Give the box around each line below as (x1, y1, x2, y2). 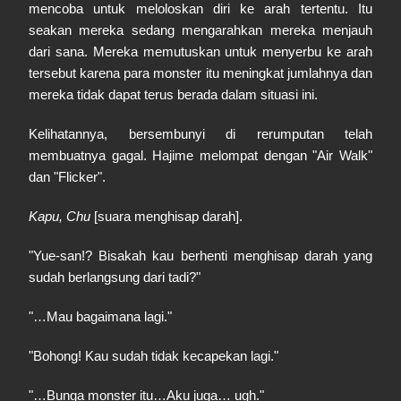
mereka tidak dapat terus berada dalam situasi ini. (29, 87, 318, 102)
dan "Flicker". (29, 169, 106, 184)
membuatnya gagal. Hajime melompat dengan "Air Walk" (29, 148, 372, 163)
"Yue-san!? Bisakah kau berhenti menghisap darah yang (29, 248, 372, 263)
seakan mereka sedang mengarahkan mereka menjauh (29, 22, 372, 38)
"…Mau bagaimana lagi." (29, 309, 172, 324)
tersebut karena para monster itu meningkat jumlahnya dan (29, 65, 372, 81)
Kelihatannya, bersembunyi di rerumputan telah (29, 126, 372, 141)
